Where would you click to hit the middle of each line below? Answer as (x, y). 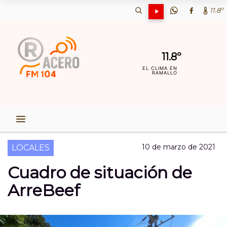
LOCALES (31, 148)
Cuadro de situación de (100, 173)
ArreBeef (44, 190)
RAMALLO (165, 73)
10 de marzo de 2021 (179, 147)
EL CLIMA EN (160, 68)
